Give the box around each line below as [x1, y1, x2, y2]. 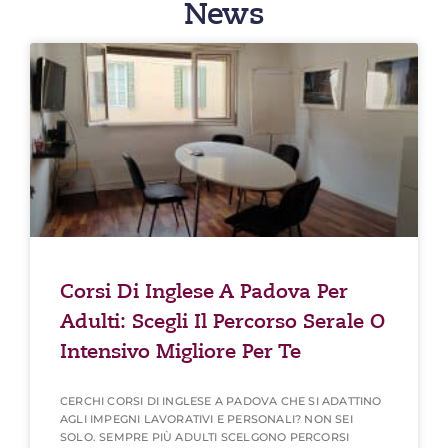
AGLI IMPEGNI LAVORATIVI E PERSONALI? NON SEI [60, 411, 353, 426]
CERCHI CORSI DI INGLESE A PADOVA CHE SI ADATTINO [60, 393, 382, 408]
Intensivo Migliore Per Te [60, 338, 301, 364]
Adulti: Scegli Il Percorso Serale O [60, 308, 385, 334]
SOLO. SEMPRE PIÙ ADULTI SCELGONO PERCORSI [60, 429, 350, 444]
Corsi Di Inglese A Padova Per [60, 278, 348, 304]
